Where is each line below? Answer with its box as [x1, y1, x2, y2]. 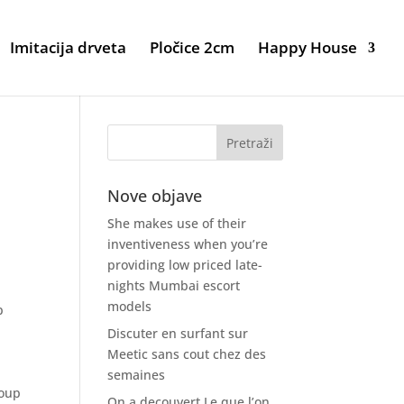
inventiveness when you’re [107, 235, 269, 252]
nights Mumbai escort [107, 277, 241, 294]
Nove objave [107, 185, 203, 207]
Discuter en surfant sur [107, 325, 249, 342]
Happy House [258, 37, 357, 58]
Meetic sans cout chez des [107, 345, 267, 363]
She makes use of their [107, 215, 247, 232]
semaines [107, 366, 166, 383]
